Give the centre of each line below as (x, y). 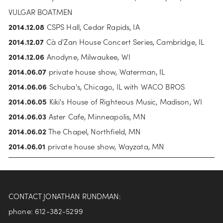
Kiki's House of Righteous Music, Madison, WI (125, 101)
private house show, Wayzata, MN (105, 146)
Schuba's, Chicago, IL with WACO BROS (117, 86)
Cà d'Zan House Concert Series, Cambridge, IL (125, 42)
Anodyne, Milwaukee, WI (88, 56)
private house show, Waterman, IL (106, 71)
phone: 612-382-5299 (46, 211)
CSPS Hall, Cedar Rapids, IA (92, 27)
